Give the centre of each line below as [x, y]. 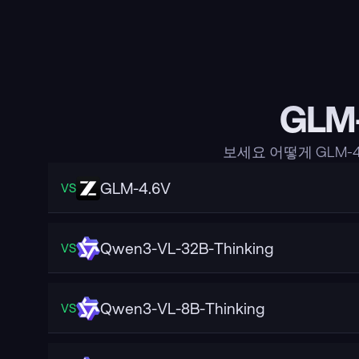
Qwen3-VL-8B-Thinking [182, 308]
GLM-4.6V [135, 188]
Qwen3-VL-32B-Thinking [187, 248]
